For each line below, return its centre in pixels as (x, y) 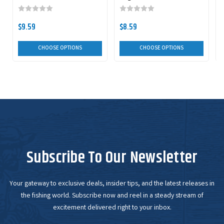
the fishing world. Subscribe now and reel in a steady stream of (112, 196)
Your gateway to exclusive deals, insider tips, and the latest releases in (112, 184)
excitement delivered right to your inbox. (112, 208)
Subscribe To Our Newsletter (112, 157)
